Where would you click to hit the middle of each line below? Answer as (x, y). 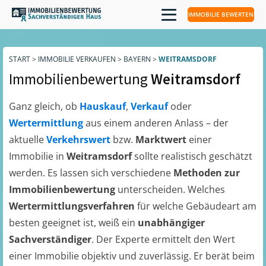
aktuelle (28, 140)
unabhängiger (171, 223)
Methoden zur (207, 173)
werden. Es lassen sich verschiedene (91, 173)
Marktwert (162, 140)
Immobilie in (38, 156)
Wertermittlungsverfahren (73, 206)
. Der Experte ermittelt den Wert (163, 239)
